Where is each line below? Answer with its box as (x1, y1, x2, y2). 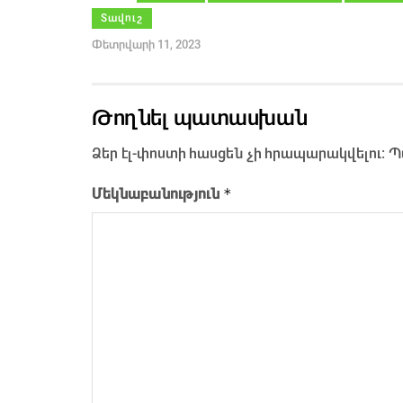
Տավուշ (101, 12, 143, 23)
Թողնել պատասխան (92, 106, 308, 129)
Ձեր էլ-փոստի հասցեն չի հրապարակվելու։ (92, 146, 385, 160)
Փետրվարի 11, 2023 (92, 38, 201, 50)
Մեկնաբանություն (92, 186, 223, 201)
